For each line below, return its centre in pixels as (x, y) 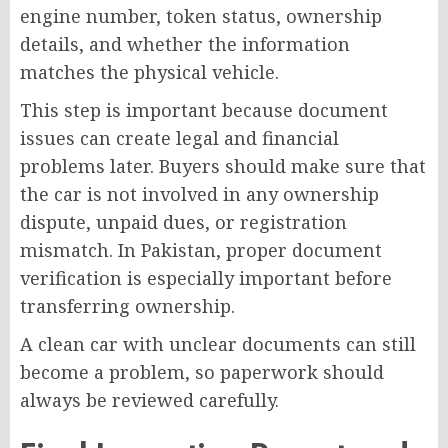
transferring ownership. (127, 305)
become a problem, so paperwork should (202, 371)
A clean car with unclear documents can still (218, 343)
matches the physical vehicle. (149, 71)
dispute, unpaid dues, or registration (183, 221)
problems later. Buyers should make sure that (223, 165)
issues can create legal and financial (179, 137)
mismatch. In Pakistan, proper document (201, 249)
